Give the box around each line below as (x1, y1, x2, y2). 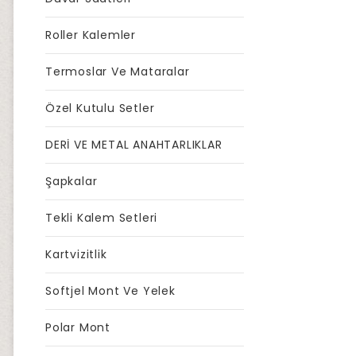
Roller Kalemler (45, 27, 136, 43)
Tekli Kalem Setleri (45, 210, 158, 226)
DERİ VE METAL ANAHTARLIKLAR (45, 137, 222, 153)
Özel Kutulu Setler (45, 100, 155, 116)
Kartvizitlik (45, 246, 107, 262)
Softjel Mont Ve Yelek (45, 283, 176, 299)
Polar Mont (45, 319, 110, 335)
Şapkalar (45, 173, 98, 189)
